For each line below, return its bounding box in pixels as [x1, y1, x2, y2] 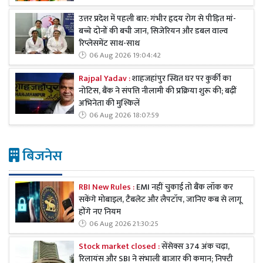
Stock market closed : [79, 240, 161, 254]
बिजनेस [19, 144, 62, 168]
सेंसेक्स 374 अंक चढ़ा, [161, 240, 230, 254]
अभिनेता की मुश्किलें [79, 96, 140, 110]
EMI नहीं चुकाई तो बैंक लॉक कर [134, 180, 233, 194]
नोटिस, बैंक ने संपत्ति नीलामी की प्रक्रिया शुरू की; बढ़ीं [79, 83, 237, 98]
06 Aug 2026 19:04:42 [89, 49, 161, 62]
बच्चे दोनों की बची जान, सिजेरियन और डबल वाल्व [79, 23, 228, 38]
